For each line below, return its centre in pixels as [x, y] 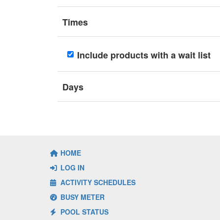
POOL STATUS [83, 212]
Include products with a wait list [144, 55]
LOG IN [71, 167]
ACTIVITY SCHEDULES [97, 182]
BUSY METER [82, 197]
